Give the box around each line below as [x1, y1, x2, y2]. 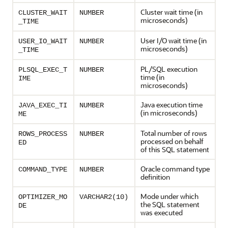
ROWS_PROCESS [18, 130, 67, 138]
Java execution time [140, 100, 203, 109]
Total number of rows [140, 128, 207, 138]
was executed [140, 208, 183, 217]
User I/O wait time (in [140, 36, 207, 45]
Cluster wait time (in [140, 7, 203, 17]
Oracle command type [140, 164, 210, 174]
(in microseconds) [140, 108, 197, 118]
